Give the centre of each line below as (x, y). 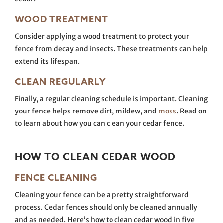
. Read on (191, 111)
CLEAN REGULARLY (61, 81)
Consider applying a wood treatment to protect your (102, 36)
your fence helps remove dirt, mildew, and (87, 111)
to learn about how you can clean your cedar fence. (100, 123)
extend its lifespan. (47, 61)
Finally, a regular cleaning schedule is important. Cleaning (111, 99)
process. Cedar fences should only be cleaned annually (106, 207)
